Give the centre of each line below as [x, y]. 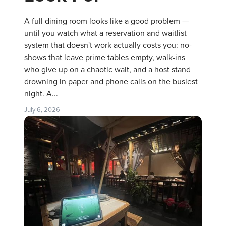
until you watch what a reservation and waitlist [105, 33]
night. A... [41, 94]
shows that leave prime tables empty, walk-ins [105, 57]
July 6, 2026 [42, 110]
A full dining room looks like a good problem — [106, 21]
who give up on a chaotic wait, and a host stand [107, 69]
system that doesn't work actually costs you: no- [108, 45]
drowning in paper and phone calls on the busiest [111, 81]
